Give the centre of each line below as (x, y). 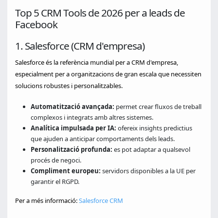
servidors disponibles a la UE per (148, 171)
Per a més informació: (47, 200)
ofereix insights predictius (154, 128)
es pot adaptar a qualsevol (151, 149)
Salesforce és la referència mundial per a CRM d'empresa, (97, 62)
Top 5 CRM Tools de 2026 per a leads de (100, 13)
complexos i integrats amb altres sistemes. (92, 117)
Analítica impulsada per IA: (73, 128)
